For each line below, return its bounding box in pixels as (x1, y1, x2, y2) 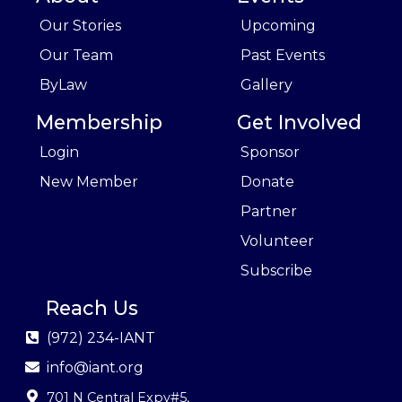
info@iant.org (47, 358, 144, 376)
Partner (240, 202, 297, 220)
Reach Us (46, 295, 139, 319)
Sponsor (240, 143, 300, 161)
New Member (39, 172, 138, 190)
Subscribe (240, 261, 312, 279)
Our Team (39, 46, 113, 64)
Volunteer (240, 232, 314, 249)
